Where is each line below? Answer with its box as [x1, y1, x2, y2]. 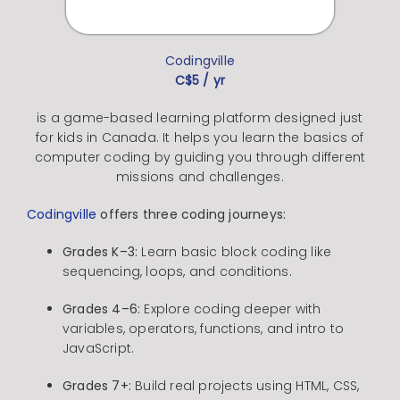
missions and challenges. [116, 168, 284, 187]
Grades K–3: [62, 243, 138, 262]
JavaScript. [62, 339, 135, 358]
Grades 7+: [62, 377, 131, 396]
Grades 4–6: [62, 300, 141, 319]
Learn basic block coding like [137, 243, 332, 262]
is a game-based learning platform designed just [37, 109, 363, 128]
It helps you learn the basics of [162, 129, 364, 147]
